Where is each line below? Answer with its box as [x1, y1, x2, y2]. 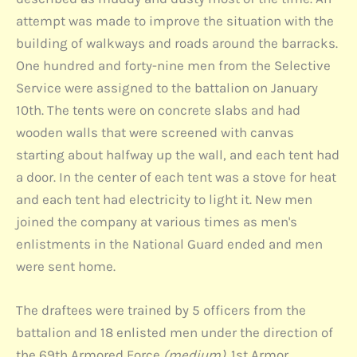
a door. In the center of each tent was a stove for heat [16, 168, 336, 185]
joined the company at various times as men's [16, 213, 297, 229]
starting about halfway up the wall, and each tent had [16, 146, 339, 163]
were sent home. [16, 257, 116, 274]
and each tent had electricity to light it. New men [16, 190, 312, 207]
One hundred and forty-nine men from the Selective [16, 57, 331, 73]
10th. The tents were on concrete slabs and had [16, 101, 300, 118]
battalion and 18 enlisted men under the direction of [16, 324, 333, 340]
